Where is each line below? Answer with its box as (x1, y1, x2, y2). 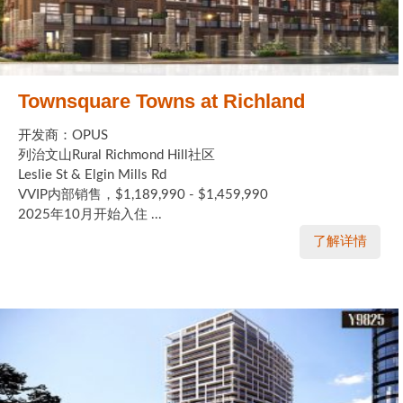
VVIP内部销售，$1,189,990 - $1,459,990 (18, 188, 268, 202)
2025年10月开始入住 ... (18, 208, 162, 222)
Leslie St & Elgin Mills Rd (18, 168, 166, 183)
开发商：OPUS (18, 129, 108, 143)
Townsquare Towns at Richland (18, 90, 305, 113)
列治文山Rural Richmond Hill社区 (18, 148, 215, 163)
